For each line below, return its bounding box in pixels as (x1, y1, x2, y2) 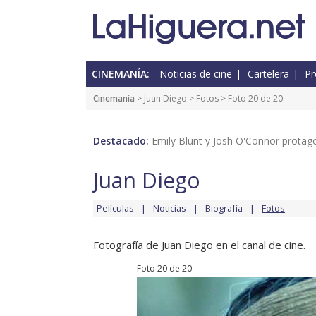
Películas (97, 202, 134, 215)
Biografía (205, 202, 243, 215)
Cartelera (248, 67, 289, 81)
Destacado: (93, 134, 152, 148)
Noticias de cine (159, 67, 232, 81)
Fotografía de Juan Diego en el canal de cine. (93, 238, 305, 253)
